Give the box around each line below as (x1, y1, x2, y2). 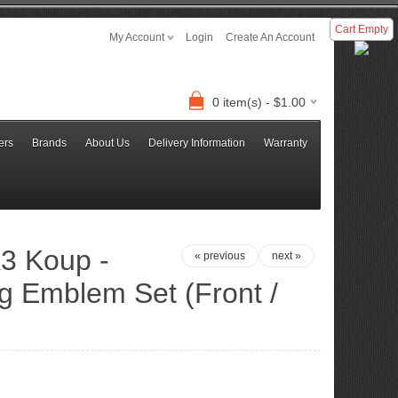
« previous (195, 250, 245, 262)
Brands (32, 137, 67, 149)
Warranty (264, 137, 307, 149)
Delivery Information (148, 137, 245, 149)
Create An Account (226, 31, 314, 44)
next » (272, 250, 301, 262)
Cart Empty (335, 23, 388, 36)
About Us (85, 137, 130, 149)
